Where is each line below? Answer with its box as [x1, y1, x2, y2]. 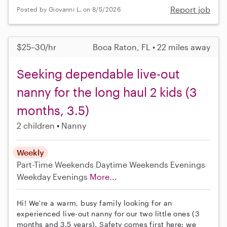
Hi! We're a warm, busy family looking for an [17, 198, 172, 207]
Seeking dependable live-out [17, 66, 180, 81]
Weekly [17, 147, 44, 157]
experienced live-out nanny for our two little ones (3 [17, 209, 200, 218]
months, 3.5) [17, 102, 89, 118]
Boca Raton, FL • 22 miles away [93, 42, 210, 52]
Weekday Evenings [17, 171, 88, 181]
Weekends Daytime [55, 159, 127, 169]
